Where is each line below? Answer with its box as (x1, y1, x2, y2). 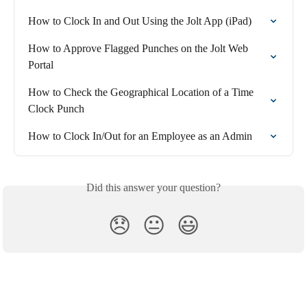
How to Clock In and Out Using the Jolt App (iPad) (28, 14, 251, 27)
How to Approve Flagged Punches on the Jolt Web (28, 42, 251, 54)
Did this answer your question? (86, 181, 221, 193)
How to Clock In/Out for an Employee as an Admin (28, 130, 252, 142)
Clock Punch (28, 102, 84, 114)
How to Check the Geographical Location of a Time (28, 86, 256, 98)
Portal (28, 58, 53, 71)
